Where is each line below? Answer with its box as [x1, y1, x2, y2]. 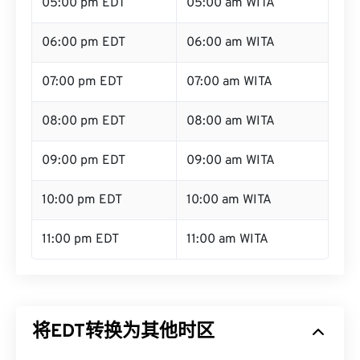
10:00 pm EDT [42, 211, 122, 227]
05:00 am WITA [186, 14, 275, 31]
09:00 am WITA [186, 172, 275, 188]
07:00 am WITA [186, 93, 272, 109]
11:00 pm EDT [42, 251, 119, 267]
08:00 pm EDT [42, 133, 125, 149]
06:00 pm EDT [42, 54, 125, 70]
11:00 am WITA [186, 251, 268, 267]
